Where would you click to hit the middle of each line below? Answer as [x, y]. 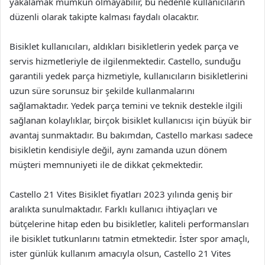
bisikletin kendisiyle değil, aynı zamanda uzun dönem [118, 150]
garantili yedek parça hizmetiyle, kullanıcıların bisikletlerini [129, 76]
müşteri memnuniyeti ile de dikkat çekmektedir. [106, 164]
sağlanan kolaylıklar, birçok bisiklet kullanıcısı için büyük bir [130, 120]
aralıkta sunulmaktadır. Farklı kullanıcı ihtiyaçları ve [113, 209]
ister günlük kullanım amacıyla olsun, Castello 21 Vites [120, 253]
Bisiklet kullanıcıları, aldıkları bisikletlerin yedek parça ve [124, 46]
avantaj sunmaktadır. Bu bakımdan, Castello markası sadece [131, 135]
